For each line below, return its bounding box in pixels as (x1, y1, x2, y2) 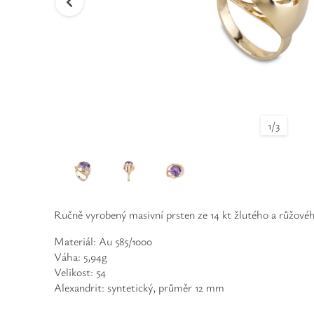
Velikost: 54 (54, 264, 106, 280)
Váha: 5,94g (54, 249, 107, 264)
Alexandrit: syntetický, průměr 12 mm (54, 280, 224, 295)
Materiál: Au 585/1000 (54, 233, 152, 249)
